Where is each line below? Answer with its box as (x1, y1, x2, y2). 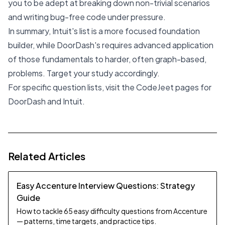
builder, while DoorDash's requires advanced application (8, 40, 213, 50)
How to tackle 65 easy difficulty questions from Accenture (17, 206, 207, 215)
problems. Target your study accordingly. (8, 68, 160, 78)
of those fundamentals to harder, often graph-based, (8, 54, 206, 64)
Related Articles (8, 150, 85, 162)
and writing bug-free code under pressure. (8, 12, 166, 22)
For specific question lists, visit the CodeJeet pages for (8, 82, 211, 92)
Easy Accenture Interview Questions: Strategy (17, 180, 195, 191)
